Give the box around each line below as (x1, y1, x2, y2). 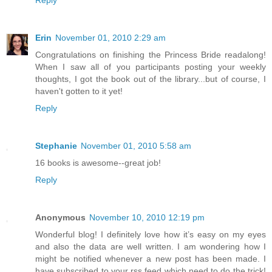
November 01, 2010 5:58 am (81, 141, 191, 151)
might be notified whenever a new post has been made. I (35, 253, 266, 263)
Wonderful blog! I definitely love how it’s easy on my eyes (35, 229, 266, 239)
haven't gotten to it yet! (35, 86, 123, 97)
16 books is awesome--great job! (35, 158, 161, 168)
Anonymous (35, 212, 86, 222)
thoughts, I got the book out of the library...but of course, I (35, 74, 266, 84)
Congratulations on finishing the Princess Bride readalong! (35, 50, 266, 60)
